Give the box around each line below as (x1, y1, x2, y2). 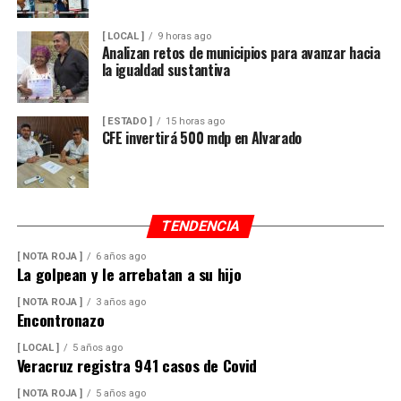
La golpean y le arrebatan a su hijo (16, 262, 242, 286)
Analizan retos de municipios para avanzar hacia (101, 42, 380, 64)
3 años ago (95, 296, 146, 309)
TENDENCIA (158, 218, 243, 235)
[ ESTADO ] (101, 115, 152, 128)
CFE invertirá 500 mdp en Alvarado (101, 127, 303, 149)
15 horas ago (165, 115, 225, 128)
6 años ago (95, 251, 146, 263)
